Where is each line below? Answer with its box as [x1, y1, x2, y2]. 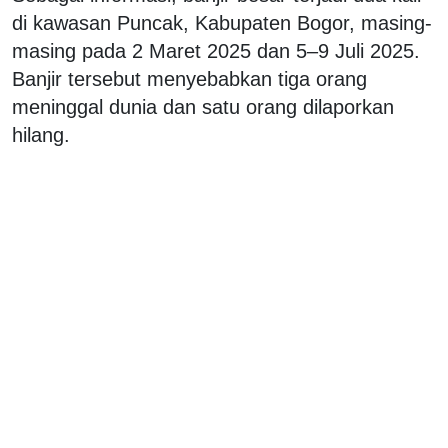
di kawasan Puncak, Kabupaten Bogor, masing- [12, 11, 432, 34]
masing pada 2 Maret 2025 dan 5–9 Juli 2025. [12, 39, 420, 62]
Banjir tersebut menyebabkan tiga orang [12, 67, 367, 90]
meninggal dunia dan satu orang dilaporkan [12, 95, 394, 118]
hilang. [12, 123, 70, 146]
